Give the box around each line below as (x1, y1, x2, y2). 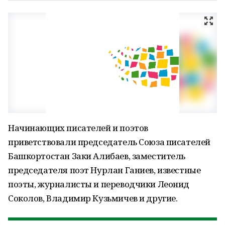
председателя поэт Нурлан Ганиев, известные (8, 164, 201, 176)
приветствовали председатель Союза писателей (8, 136, 210, 148)
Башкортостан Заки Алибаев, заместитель (8, 150, 186, 162)
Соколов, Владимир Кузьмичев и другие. (8, 192, 178, 204)
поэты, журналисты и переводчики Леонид (8, 178, 190, 190)
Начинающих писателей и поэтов (8, 122, 148, 134)
